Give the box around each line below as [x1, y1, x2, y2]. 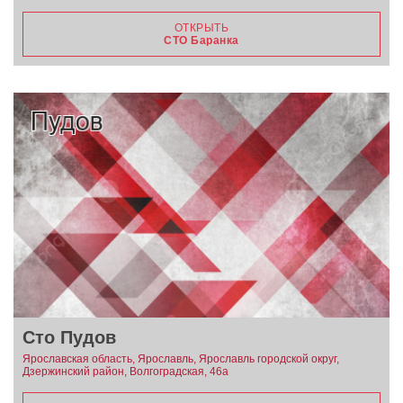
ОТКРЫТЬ [174, 21, 229, 34]
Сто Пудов [22, 327, 116, 348]
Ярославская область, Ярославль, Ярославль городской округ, [22, 353, 339, 366]
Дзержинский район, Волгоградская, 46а [22, 365, 228, 379]
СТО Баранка [164, 33, 239, 47]
